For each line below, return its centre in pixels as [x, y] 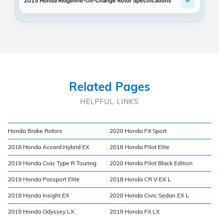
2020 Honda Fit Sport [138, 131]
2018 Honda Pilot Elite [140, 147]
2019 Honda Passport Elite [44, 179]
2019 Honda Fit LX [135, 211]
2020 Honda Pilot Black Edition [151, 163]
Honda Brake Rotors [35, 131]
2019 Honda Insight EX [39, 195]
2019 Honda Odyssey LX [41, 211]
